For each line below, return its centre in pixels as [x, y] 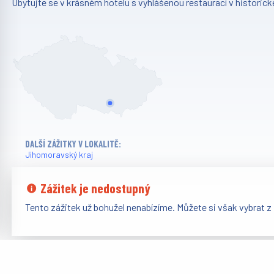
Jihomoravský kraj [59, 155]
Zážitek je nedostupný [94, 188]
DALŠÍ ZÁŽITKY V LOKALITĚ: [73, 144]
